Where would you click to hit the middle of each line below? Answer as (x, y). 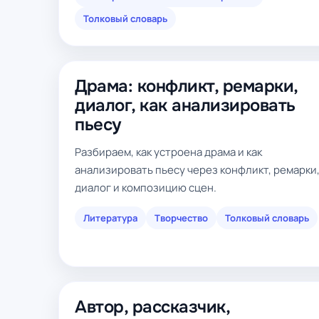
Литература (110, 218)
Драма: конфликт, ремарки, (186, 86)
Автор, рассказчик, (152, 307)
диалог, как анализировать (185, 105)
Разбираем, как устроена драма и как (168, 152)
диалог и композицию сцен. (146, 188)
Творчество (181, 218)
